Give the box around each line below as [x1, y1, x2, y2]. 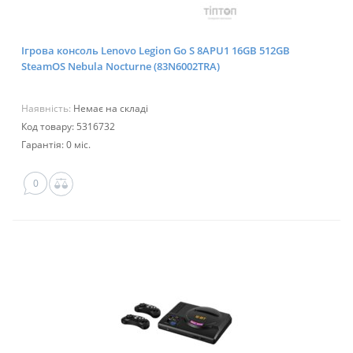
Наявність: [21, 102, 73, 116]
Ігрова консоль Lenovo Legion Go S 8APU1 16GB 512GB [21, 43, 290, 58]
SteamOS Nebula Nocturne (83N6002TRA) [21, 59, 220, 74]
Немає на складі [73, 102, 148, 116]
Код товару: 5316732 [21, 120, 115, 134]
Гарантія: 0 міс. [21, 138, 91, 152]
